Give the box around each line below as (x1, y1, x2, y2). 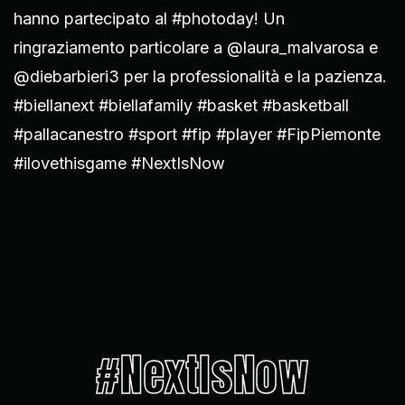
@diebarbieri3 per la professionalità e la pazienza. (14, 66, 387, 86)
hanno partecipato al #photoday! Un (14, 8, 285, 28)
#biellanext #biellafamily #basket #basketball (14, 95, 349, 115)
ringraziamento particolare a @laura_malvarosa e (14, 37, 378, 57)
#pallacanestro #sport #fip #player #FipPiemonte (14, 124, 381, 144)
